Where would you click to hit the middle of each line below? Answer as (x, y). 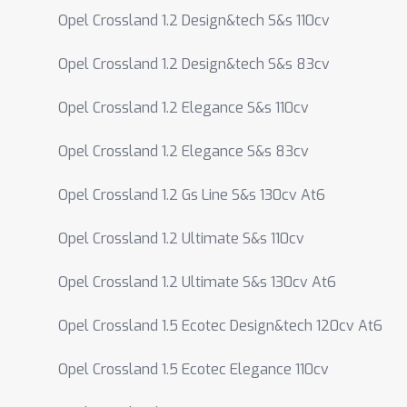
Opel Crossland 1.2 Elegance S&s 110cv (184, 108)
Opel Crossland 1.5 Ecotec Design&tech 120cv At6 (220, 326)
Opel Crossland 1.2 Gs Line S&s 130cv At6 (192, 195)
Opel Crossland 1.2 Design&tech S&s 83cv (194, 64)
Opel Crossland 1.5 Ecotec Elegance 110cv (194, 369)
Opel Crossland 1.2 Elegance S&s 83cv (184, 151)
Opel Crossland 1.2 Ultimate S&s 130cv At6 (197, 282)
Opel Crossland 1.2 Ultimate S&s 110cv (181, 238)
